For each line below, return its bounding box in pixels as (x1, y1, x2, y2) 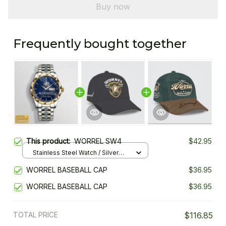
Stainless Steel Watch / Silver (33, 148, 119, 156)
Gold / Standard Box (33, 158, 92, 166)
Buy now (96, 1, 130, 12)
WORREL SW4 (74, 137, 122, 146)
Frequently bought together (13, 36, 187, 51)
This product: (26, 137, 74, 146)
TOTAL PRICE (13, 210, 58, 219)
